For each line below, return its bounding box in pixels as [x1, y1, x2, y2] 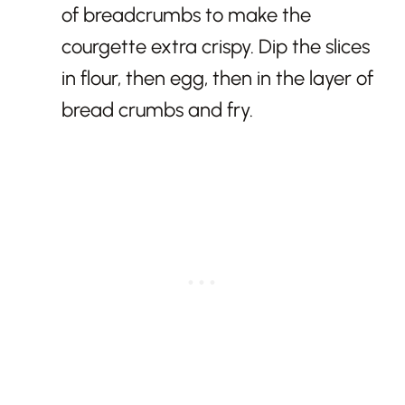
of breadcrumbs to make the [61, 3, 311, 28]
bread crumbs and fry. [61, 98, 253, 123]
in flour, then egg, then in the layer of [61, 66, 373, 91]
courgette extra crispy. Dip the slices [61, 34, 370, 60]
